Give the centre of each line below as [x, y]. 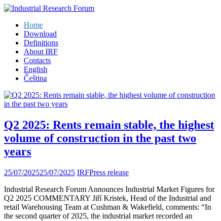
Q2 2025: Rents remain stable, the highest [109, 125]
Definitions [41, 43]
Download [40, 34]
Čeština [35, 78]
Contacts [37, 60]
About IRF [41, 52]
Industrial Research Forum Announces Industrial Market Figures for [109, 189]
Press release [109, 172]
